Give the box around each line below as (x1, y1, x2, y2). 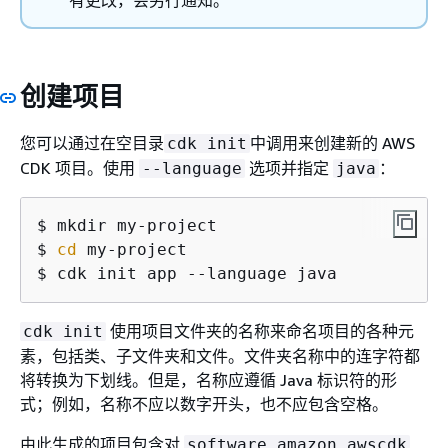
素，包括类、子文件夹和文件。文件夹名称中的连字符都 (20, 346, 420, 366)
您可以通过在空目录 (20, 133, 164, 153)
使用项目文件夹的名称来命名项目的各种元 (106, 321, 414, 341)
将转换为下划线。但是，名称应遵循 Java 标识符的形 (20, 370, 397, 390)
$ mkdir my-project (37, 216, 217, 235)
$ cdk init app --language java (37, 264, 337, 283)
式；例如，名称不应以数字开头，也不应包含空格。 (20, 394, 388, 414)
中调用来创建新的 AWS (250, 133, 415, 153)
